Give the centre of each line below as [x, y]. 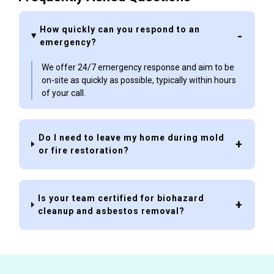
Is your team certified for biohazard [121, 198]
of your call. [64, 93]
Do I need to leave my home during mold [132, 137]
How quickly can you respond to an [120, 29]
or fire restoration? [84, 150]
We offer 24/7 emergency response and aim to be [138, 67]
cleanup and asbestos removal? [112, 211]
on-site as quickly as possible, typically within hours [139, 80]
